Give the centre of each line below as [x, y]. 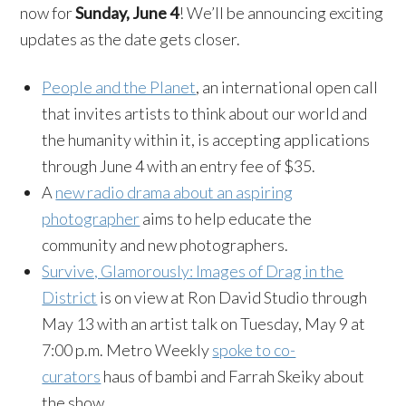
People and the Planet [119, 87]
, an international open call [287, 87]
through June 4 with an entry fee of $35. [179, 166]
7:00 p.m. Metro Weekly [127, 350]
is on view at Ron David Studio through [232, 297]
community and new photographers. [165, 245]
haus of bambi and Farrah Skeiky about [233, 376]
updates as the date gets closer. [130, 39]
